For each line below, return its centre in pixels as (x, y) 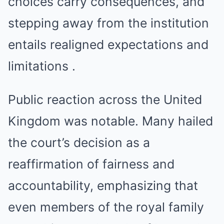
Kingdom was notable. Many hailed (110, 121)
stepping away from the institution (108, 23)
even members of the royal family (106, 207)
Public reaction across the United (105, 100)
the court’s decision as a (79, 143)
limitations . (42, 66)
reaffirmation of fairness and (91, 164)
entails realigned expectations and (108, 45)
